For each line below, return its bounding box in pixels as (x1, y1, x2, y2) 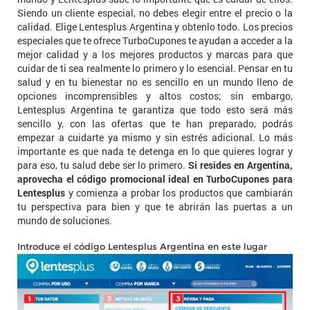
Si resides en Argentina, (188, 158, 293, 172)
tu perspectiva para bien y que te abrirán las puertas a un (17, 200, 293, 213)
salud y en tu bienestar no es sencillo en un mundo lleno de (17, 75, 293, 89)
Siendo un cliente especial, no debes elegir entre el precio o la (17, 6, 293, 19)
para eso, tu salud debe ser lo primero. (17, 158, 189, 172)
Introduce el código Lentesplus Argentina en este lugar (17, 241, 267, 252)
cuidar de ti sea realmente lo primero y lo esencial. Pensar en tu (17, 62, 293, 75)
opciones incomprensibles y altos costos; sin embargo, (17, 89, 293, 102)
